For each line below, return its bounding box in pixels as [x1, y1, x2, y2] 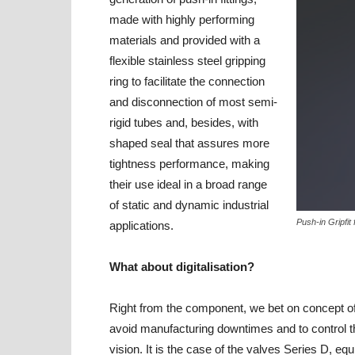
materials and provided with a [109, 33, 260, 47]
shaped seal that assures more [109, 136, 269, 150]
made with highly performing [109, 13, 254, 26]
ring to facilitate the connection [109, 74, 265, 88]
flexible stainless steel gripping [109, 54, 265, 67]
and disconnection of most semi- [109, 95, 277, 109]
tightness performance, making [109, 157, 269, 170]
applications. [109, 219, 174, 232]
